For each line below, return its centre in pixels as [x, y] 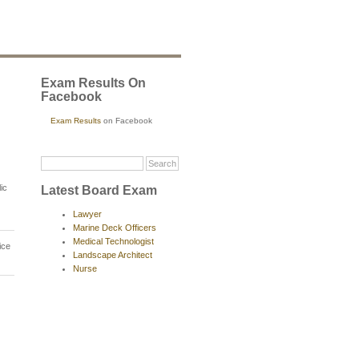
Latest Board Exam [99, 190]
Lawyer [87, 214]
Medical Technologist [113, 241]
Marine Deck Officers [115, 227]
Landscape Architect [113, 254]
